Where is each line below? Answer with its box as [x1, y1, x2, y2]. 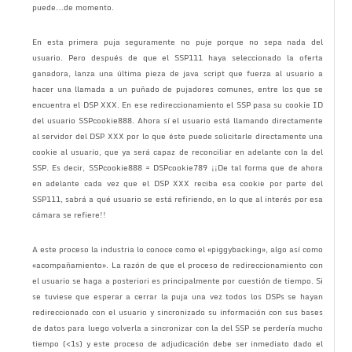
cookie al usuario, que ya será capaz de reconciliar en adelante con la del [31, 145, 324, 158]
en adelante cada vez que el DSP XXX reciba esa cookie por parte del [31, 176, 324, 189]
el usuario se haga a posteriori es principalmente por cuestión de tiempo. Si [31, 273, 324, 287]
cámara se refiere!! [31, 207, 106, 221]
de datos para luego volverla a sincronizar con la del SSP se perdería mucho [31, 321, 324, 334]
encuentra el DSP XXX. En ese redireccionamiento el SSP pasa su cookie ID [31, 97, 324, 111]
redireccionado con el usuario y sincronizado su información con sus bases [31, 305, 324, 318]
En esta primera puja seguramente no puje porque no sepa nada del [31, 35, 324, 48]
